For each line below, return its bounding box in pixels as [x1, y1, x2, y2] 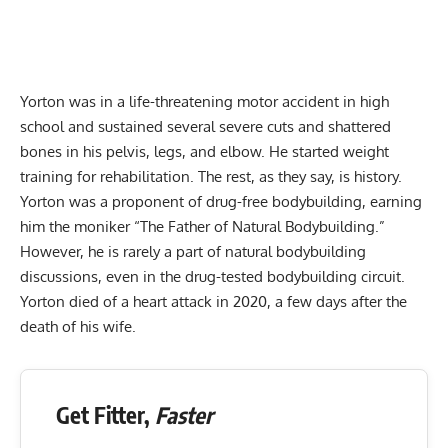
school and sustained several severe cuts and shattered [20, 116, 391, 136]
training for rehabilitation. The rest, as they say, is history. [20, 166, 406, 186]
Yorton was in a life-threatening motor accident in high [20, 91, 389, 111]
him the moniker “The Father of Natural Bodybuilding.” [20, 216, 385, 236]
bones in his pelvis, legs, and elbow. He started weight [20, 141, 389, 161]
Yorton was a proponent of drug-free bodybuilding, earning [20, 191, 422, 211]
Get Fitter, [56, 400, 155, 429]
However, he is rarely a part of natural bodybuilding [20, 241, 366, 261]
